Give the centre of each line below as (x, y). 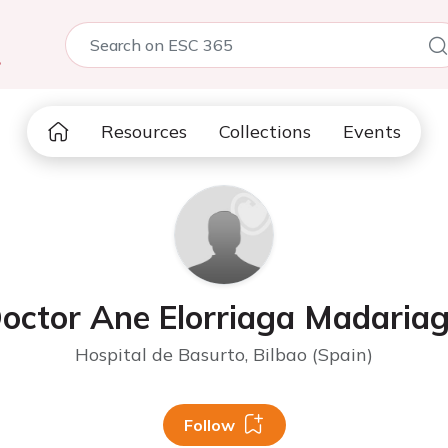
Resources (144, 131)
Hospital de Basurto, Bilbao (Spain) (224, 354)
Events (372, 131)
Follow (209, 425)
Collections (265, 131)
